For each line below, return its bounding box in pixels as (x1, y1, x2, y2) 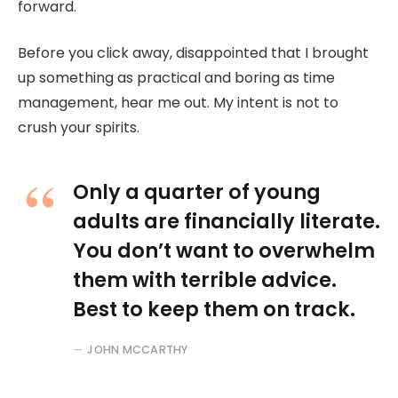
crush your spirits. (18, 117, 139, 139)
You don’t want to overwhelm (73, 235, 375, 265)
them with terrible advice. (73, 265, 337, 294)
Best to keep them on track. (73, 294, 355, 323)
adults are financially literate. (73, 206, 380, 235)
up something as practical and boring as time (18, 68, 335, 89)
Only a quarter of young (73, 177, 321, 206)
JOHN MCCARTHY (87, 341, 188, 357)
